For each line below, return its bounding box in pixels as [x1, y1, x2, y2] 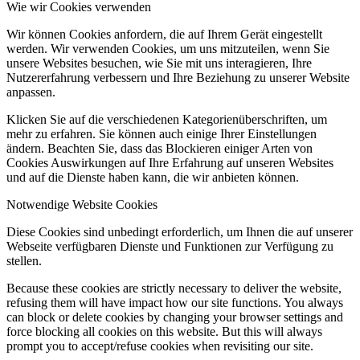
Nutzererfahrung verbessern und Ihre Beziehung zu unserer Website [6, 71, 350, 85]
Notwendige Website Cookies [6, 198, 157, 212]
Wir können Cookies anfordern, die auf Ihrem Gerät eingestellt [6, 27, 322, 42]
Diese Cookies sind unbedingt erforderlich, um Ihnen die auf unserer [6, 225, 353, 239]
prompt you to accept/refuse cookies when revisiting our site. [6, 339, 313, 354]
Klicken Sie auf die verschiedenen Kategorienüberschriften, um [6, 112, 327, 127]
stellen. [6, 254, 42, 268]
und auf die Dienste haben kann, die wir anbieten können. [6, 170, 299, 185]
